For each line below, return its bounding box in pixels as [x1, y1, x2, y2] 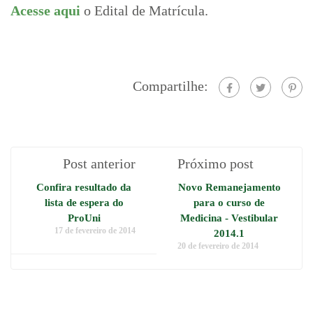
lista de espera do [44, 197, 124, 209]
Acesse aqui [10, 3, 80, 18]
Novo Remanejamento [177, 182, 281, 194]
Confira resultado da [36, 182, 131, 194]
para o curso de [194, 197, 265, 209]
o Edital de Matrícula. [80, 3, 212, 18]
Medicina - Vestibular [180, 212, 278, 224]
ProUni [67, 212, 101, 224]
